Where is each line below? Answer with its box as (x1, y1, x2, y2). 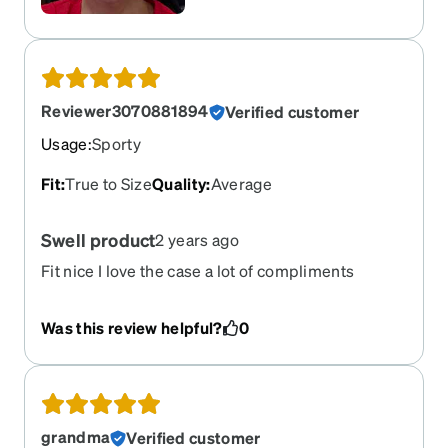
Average (210, 173, 272, 195)
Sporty (91, 133, 141, 155)
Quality (152, 173, 207, 195)
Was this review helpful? (41, 317, 223, 339)
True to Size (65, 173, 153, 195)
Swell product (41, 228, 156, 252)
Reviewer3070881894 (41, 100, 209, 122)
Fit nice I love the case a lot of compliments (41, 260, 355, 282)
